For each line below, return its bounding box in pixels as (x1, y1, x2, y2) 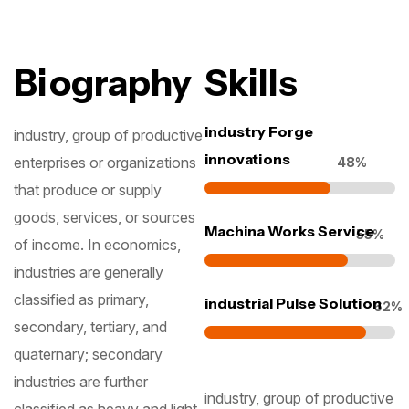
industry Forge (204, 121, 313, 141)
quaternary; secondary (14, 344, 163, 363)
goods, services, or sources (14, 207, 195, 226)
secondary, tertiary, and (14, 317, 167, 336)
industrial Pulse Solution (204, 293, 382, 312)
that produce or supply (14, 180, 162, 199)
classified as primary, (14, 289, 149, 309)
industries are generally (14, 262, 163, 281)
